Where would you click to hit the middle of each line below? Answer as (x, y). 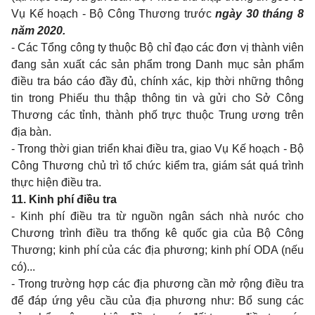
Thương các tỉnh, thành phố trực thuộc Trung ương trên (157, 115)
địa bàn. (31, 132)
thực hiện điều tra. (56, 182)
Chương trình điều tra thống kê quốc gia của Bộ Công (157, 233)
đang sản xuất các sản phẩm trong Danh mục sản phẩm (157, 64)
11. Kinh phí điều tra (64, 199)
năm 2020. (38, 31)
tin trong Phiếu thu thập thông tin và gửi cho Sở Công (157, 98)
